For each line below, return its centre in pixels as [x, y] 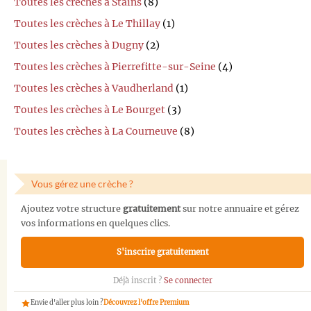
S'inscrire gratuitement [162, 252]
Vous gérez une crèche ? [82, 184]
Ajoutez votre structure [72, 208]
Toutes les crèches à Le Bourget [90, 110]
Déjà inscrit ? [138, 281]
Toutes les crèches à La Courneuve [96, 132]
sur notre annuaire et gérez [240, 208]
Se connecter [188, 281]
